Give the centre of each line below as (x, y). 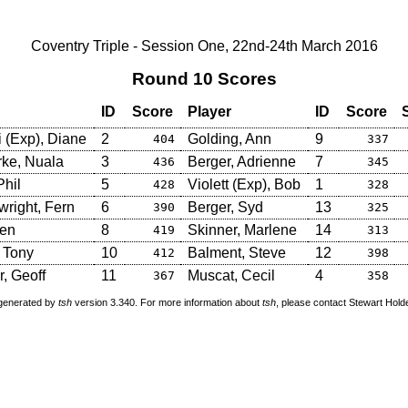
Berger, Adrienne (242, 161)
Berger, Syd (225, 207)
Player (209, 111)
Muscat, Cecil (231, 275)
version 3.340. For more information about (167, 303)
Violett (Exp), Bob (244, 184)
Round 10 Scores (204, 79)
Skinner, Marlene (242, 229)
